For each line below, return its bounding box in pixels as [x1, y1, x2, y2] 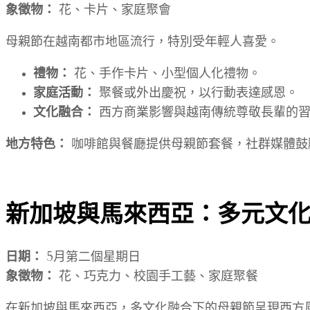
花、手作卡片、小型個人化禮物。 [71, 67, 261, 80]
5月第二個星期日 [43, 251, 140, 264]
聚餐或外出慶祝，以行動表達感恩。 [95, 86, 298, 100]
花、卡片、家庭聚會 [55, 3, 171, 17]
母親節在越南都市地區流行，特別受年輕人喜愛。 [6, 35, 280, 48]
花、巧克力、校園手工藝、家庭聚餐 [55, 271, 258, 284]
